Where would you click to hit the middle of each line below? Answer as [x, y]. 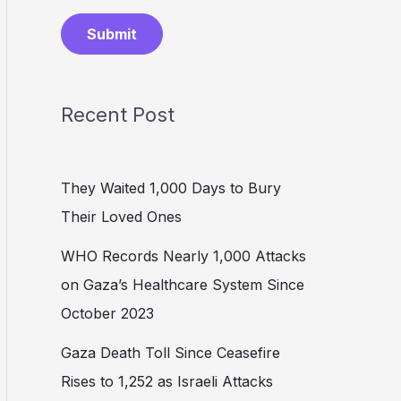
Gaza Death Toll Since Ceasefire [171, 353]
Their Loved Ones [121, 217]
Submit [112, 34]
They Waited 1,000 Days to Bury [171, 188]
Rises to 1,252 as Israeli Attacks [167, 382]
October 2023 [107, 314]
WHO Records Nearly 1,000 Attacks [183, 256]
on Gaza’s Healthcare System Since [183, 285]
